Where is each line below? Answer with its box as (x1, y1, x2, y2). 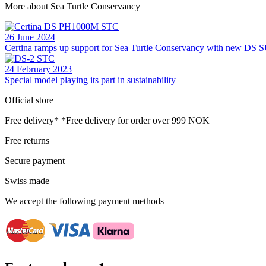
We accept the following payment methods (5, 195, 164, 206)
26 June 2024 (5, 31, 55, 42)
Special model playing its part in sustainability (5, 74, 176, 85)
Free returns (5, 135, 49, 145)
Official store (5, 94, 53, 105)
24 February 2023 (5, 64, 72, 74)
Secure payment (5, 155, 65, 166)
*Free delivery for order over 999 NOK (61, 115, 210, 125)
